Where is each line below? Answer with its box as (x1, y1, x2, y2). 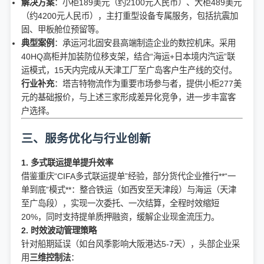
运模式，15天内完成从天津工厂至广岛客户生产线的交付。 (21, 65, 237, 75)
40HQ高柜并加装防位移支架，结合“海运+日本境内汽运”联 (21, 52, 235, 62)
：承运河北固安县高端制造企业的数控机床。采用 (54, 38, 236, 48)
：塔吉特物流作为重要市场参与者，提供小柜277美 (54, 79, 242, 89)
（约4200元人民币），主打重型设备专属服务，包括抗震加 (21, 11, 238, 21)
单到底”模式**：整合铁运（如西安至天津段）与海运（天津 (21, 184, 236, 194)
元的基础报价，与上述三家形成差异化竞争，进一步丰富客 (21, 93, 236, 103)
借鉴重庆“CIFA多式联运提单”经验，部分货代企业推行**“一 (21, 171, 236, 181)
